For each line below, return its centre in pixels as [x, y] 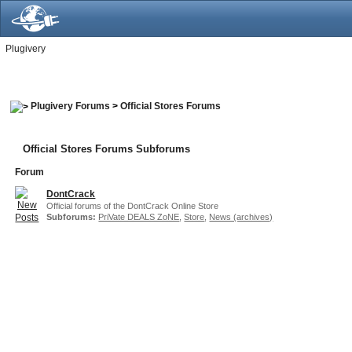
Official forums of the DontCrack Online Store [133, 205]
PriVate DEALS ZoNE [139, 216]
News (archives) [241, 216]
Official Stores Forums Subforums [107, 148]
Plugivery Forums [71, 106]
